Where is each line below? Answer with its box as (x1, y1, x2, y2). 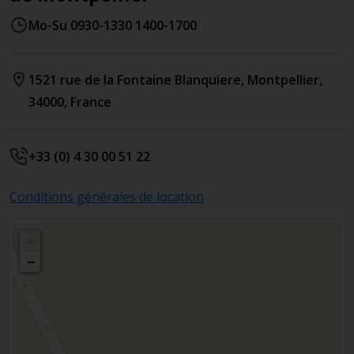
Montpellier (247, 71, 319, 88)
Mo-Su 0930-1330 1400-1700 (28, 17, 197, 34)
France (70, 93, 111, 111)
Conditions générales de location (9, 188, 204, 205)
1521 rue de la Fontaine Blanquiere (28, 71, 241, 88)
